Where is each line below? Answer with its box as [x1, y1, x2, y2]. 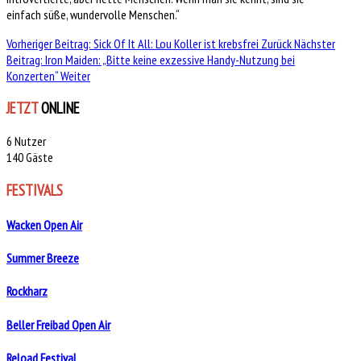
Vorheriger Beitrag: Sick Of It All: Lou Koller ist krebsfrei [6, 35, 261, 52]
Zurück [261, 35, 292, 52]
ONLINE [41, 98, 80, 118]
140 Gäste [6, 148, 53, 165]
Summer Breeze [6, 250, 79, 267]
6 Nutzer [6, 132, 46, 149]
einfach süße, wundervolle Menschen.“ [6, 6, 180, 23]
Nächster [294, 35, 335, 52]
